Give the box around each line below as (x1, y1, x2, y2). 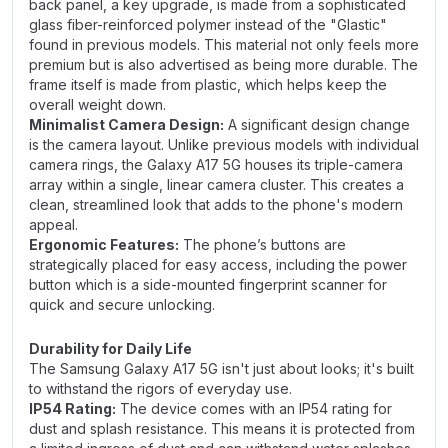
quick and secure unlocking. (29, 296, 215, 313)
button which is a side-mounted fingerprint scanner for (29, 276, 387, 293)
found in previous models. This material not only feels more (29, 36, 419, 53)
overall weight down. (29, 96, 166, 113)
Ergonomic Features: (29, 236, 179, 253)
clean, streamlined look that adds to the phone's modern (29, 196, 403, 213)
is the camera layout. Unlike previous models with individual (29, 136, 419, 153)
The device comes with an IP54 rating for (116, 400, 392, 417)
